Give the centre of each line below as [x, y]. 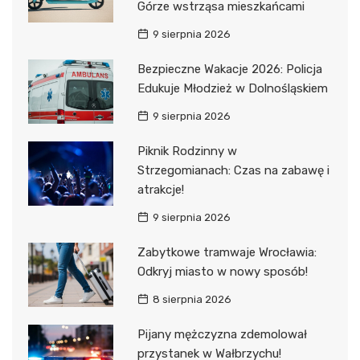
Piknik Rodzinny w [187, 151]
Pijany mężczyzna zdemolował [222, 335]
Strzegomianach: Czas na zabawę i [233, 171]
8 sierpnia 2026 [192, 300]
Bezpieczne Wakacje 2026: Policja [229, 70]
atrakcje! [160, 190]
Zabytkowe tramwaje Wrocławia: [227, 253]
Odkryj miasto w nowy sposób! [222, 272]
